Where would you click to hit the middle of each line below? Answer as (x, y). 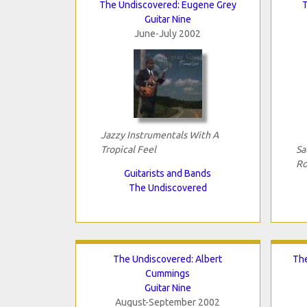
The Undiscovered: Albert (168, 259)
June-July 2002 (168, 33)
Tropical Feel (128, 149)
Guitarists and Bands (168, 173)
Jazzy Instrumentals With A (159, 135)
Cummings (168, 273)
